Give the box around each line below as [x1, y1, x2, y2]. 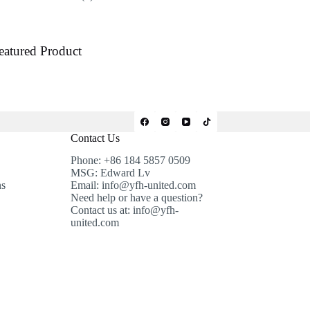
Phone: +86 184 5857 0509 [70, 154, 190, 167]
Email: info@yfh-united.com [70, 179, 196, 192]
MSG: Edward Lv [70, 167, 150, 179]
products [89, 1, 127, 13]
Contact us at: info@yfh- [70, 204, 179, 217]
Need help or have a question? [70, 192, 203, 204]
